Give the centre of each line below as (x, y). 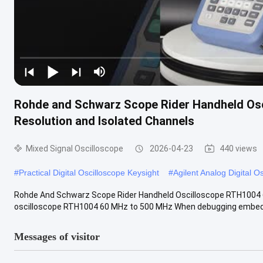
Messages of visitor (57, 236)
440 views (238, 148)
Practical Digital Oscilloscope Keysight (89, 172)
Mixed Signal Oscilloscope (75, 148)
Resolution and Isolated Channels (104, 121)
